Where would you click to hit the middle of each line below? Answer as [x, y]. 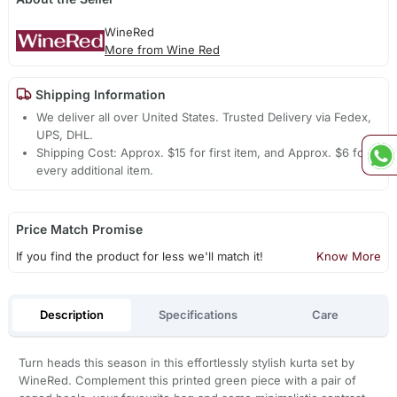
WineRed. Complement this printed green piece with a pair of [187, 381]
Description [71, 314]
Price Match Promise [79, 230]
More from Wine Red [162, 49]
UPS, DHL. [65, 135]
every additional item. [95, 171]
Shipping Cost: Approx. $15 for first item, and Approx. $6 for [203, 153]
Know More [349, 257]
